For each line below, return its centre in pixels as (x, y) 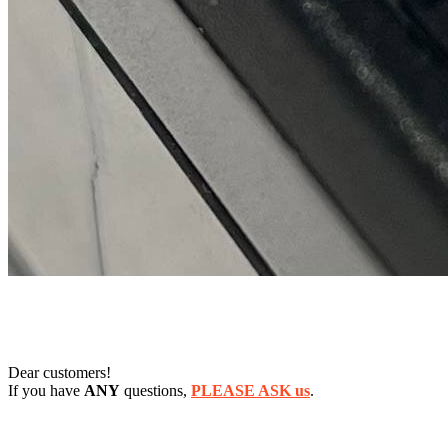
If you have (46, 391)
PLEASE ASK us (250, 391)
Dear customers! (59, 373)
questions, (155, 391)
